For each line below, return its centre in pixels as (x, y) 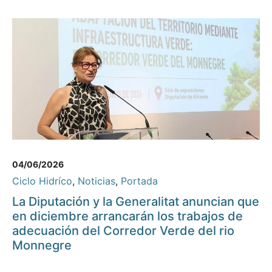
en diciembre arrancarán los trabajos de (127, 216)
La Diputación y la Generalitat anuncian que (136, 202)
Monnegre (42, 246)
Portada (139, 181)
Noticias (97, 181)
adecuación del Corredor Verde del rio (123, 231)
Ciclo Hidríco (42, 181)
